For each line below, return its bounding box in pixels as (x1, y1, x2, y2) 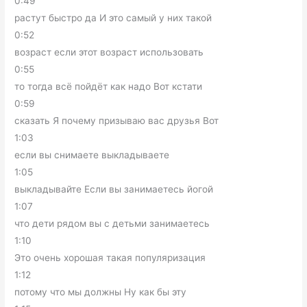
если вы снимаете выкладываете (14, 149, 170, 161)
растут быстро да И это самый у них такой (14, 12, 212, 24)
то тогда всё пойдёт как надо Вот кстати (14, 81, 203, 93)
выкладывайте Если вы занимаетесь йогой (14, 184, 214, 195)
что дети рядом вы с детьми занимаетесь (14, 218, 210, 230)
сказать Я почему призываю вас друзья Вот (14, 115, 219, 127)
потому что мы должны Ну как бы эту (14, 286, 187, 298)
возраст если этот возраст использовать (14, 47, 204, 58)
